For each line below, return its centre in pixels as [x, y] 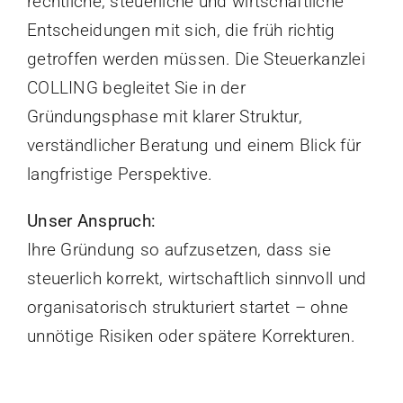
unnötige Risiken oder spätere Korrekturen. [191, 336]
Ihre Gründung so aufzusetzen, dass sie [179, 249]
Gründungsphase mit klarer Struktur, [164, 116]
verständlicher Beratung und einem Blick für [194, 145]
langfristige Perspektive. [120, 174]
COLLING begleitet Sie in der [136, 87]
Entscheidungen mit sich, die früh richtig [181, 30]
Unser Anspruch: [91, 220]
